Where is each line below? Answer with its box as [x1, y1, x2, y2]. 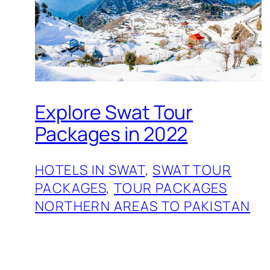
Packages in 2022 [35, 121, 188, 148]
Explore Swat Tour [35, 99, 193, 126]
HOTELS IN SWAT [35, 160, 145, 179]
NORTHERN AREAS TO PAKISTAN [35, 196, 251, 215]
